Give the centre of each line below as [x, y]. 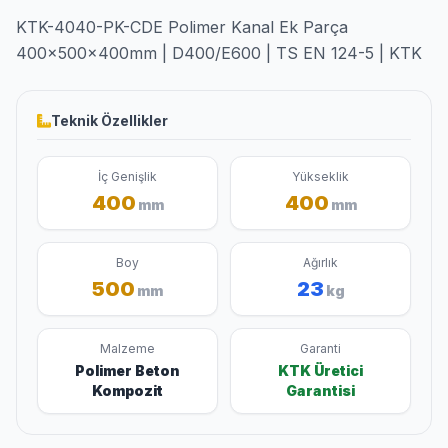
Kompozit [127, 390]
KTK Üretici [320, 370]
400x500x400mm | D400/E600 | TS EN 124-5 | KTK [219, 53]
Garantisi [320, 390]
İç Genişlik [127, 176]
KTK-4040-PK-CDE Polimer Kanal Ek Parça [182, 27]
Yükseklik [320, 176]
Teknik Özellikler [109, 120]
